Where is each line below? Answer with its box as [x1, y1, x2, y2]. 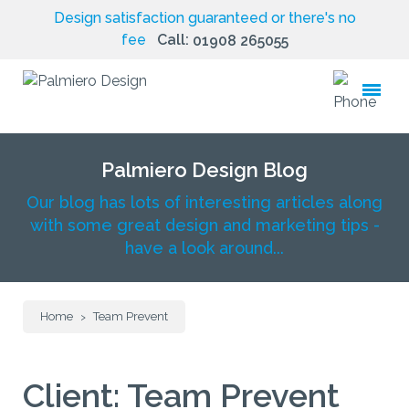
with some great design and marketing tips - [29, 215, 380, 235]
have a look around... [125, 238, 284, 257]
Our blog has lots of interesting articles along [26, 193, 383, 212]
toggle [362, 92, 393, 107]
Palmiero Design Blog [101, 158, 308, 182]
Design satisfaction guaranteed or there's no [53, 9, 356, 27]
